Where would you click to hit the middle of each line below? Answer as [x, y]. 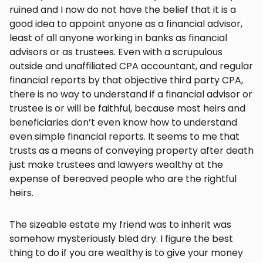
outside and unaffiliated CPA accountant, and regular [131, 66]
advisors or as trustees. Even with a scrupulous [116, 52]
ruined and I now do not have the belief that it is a [123, 10]
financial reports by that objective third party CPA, [126, 80]
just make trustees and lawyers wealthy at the [116, 165]
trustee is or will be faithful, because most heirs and [127, 109]
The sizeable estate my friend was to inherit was [120, 225]
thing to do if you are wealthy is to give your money [126, 253]
